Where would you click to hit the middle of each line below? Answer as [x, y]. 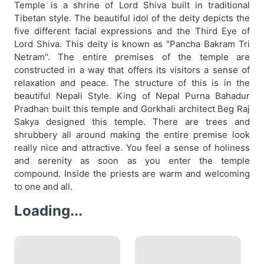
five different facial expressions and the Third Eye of [132, 31]
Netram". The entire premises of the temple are [132, 57]
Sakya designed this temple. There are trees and [132, 122]
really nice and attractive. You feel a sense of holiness [132, 148]
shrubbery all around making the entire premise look [132, 135]
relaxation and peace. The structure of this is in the [132, 83]
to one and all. [43, 187]
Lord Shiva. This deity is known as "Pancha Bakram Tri [132, 44]
